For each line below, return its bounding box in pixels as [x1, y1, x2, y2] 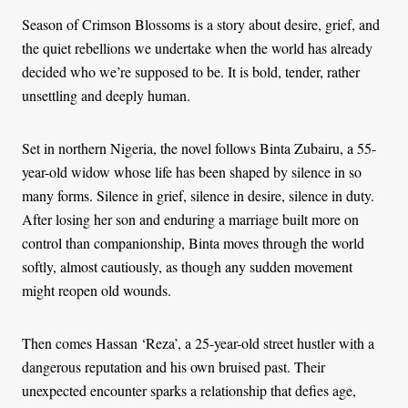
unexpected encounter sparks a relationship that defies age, [22, 380, 356, 400]
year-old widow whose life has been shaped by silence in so [22, 161, 362, 181]
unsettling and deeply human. [22, 85, 190, 105]
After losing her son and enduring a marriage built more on [22, 209, 359, 229]
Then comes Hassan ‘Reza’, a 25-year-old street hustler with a [22, 332, 374, 352]
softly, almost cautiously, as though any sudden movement [22, 256, 352, 276]
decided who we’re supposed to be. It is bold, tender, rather [22, 61, 360, 81]
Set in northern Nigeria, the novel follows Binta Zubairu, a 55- [22, 138, 376, 158]
